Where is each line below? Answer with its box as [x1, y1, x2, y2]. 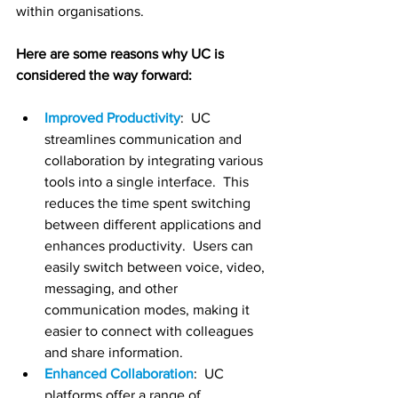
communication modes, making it [44, 302, 253, 318]
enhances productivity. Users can [44, 238, 257, 254]
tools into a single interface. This [44, 174, 252, 190]
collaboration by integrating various [44, 153, 267, 169]
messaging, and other [44, 281, 181, 297]
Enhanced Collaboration [44, 366, 194, 382]
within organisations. [16, 4, 147, 20]
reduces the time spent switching [44, 195, 254, 211]
